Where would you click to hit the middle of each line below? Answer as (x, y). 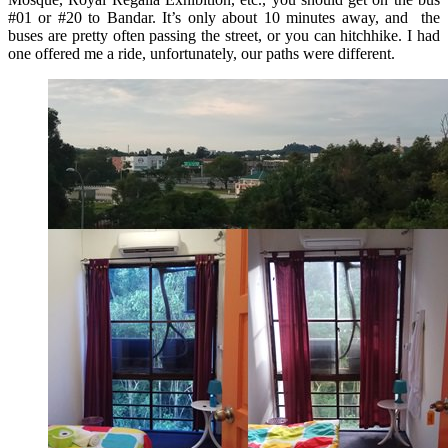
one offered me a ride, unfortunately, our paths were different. (201, 53)
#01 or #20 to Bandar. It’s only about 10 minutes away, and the (224, 17)
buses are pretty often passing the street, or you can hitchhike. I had (224, 35)
